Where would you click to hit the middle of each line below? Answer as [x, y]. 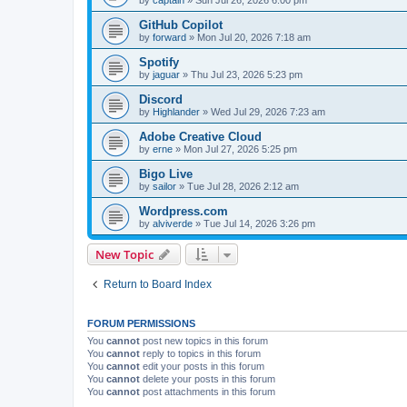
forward [169, 37]
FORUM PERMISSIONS [141, 323]
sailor [164, 186]
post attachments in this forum [208, 391]
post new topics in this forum [204, 340]
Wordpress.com [184, 211]
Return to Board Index [158, 284]
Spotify [159, 62]
